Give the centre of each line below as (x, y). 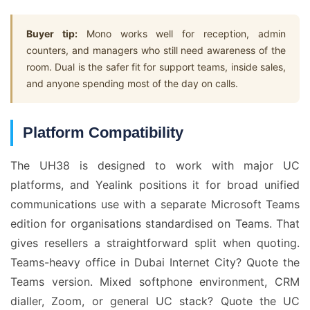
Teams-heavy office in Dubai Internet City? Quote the (155, 262)
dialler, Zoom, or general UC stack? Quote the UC (155, 301)
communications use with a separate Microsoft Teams (155, 204)
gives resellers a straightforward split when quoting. (155, 243)
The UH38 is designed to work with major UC (155, 165)
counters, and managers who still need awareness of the (156, 50)
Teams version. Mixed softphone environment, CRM (155, 282)
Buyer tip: (52, 34)
